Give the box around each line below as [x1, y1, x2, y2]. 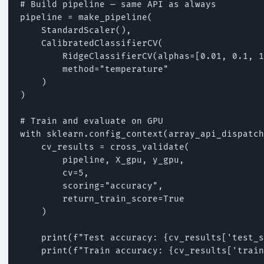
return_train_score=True [20, 193, 184, 204]
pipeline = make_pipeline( [20, 12, 153, 22]
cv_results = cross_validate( [20, 141, 190, 152]
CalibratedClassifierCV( [20, 38, 163, 48]
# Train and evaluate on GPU [20, 115, 163, 126]
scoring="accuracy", [20, 180, 163, 191]
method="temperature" [20, 64, 169, 74]
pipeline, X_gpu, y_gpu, [20, 154, 184, 165]
